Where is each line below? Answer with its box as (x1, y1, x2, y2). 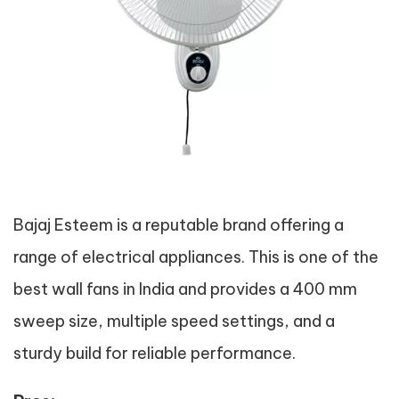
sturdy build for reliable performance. (13, 343, 296, 363)
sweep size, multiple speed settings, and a (13, 311, 335, 331)
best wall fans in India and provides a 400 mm (13, 279, 357, 299)
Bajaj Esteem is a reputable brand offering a (13, 215, 344, 235)
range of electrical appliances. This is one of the (13, 247, 379, 267)
